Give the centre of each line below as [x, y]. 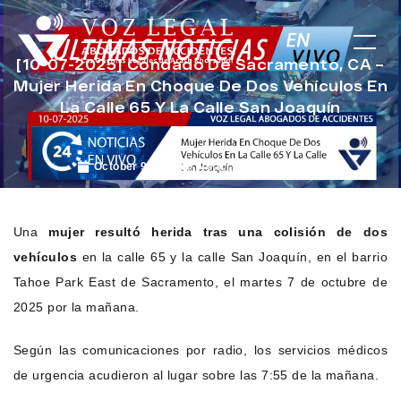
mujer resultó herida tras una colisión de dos [218, 231]
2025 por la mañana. [77, 307]
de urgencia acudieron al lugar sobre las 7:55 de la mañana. [196, 375]
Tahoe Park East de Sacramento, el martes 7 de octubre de [200, 282]
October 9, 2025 [137, 166]
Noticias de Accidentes [261, 166]
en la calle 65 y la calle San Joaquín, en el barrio [232, 256]
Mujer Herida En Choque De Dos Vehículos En [200, 85]
